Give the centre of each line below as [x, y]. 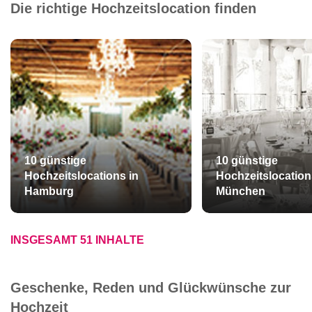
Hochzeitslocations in [81, 176]
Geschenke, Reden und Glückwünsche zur [151, 288]
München [240, 191]
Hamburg [49, 191]
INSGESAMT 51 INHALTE [77, 240]
